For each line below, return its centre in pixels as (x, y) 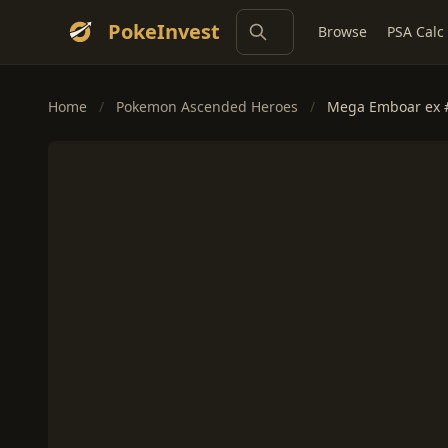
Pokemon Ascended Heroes (207, 106)
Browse (342, 31)
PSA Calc (415, 31)
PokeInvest (164, 31)
